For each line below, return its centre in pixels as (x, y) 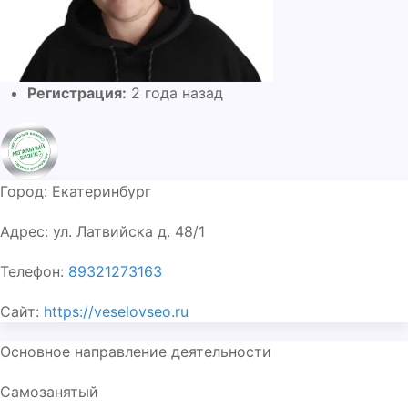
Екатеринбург (102, 192)
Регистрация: (77, 93)
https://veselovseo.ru (116, 312)
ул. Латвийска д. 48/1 (129, 232)
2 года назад (175, 93)
